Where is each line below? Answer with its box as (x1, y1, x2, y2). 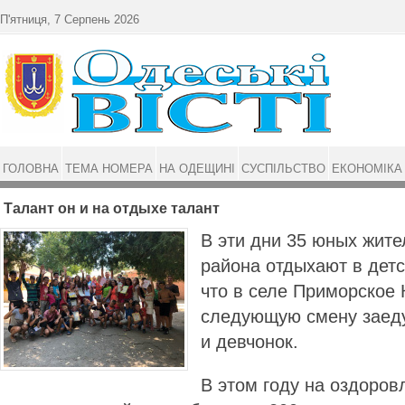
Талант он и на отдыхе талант (4, 201, 220, 216)
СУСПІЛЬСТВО (241, 162, 325, 175)
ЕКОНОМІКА (332, 162, 402, 175)
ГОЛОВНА (3, 162, 59, 175)
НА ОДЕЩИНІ (159, 162, 235, 175)
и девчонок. (201, 332, 304, 352)
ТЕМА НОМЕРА (65, 162, 153, 175)
